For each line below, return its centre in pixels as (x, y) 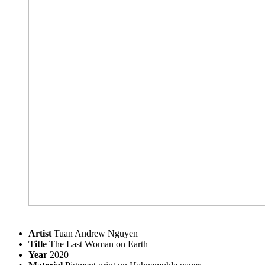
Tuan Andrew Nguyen (95, 233)
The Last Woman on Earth (97, 244)
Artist (40, 233)
